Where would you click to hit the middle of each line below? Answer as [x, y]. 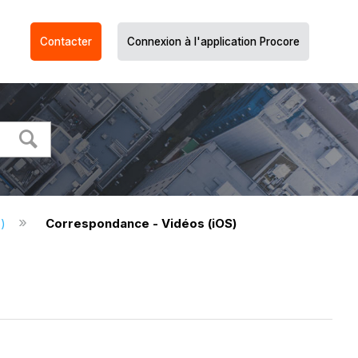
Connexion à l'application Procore [213, 42]
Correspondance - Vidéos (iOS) [141, 224]
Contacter [66, 42]
